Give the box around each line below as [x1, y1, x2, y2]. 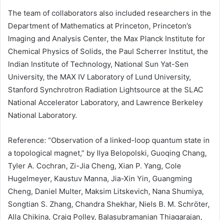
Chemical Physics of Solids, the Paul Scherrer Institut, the [8, 47, 208, 56]
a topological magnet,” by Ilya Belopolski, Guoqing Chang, [8, 148, 207, 158]
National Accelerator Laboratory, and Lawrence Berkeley [8, 98, 203, 108]
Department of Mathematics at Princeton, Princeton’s [8, 21, 192, 31]
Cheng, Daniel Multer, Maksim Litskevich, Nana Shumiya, [8, 187, 204, 196]
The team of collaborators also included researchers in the [8, 8, 211, 18]
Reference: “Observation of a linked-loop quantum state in [8, 136, 210, 145]
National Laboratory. [8, 110, 77, 120]
